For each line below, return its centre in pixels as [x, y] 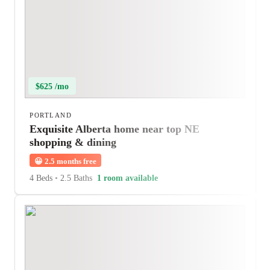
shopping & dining [73, 142]
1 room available [127, 178]
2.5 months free [70, 161]
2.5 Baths [75, 178]
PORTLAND [51, 115]
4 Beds [42, 178]
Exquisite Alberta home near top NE [115, 129]
